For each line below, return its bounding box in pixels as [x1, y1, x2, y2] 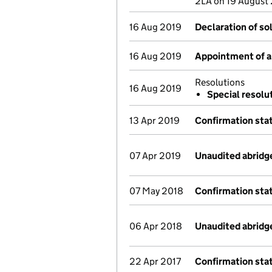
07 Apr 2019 [129, 150, 181, 161]
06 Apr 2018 [129, 220, 182, 232]
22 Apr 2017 [129, 256, 181, 267]
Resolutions [195, 76, 245, 88]
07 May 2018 [129, 185, 183, 197]
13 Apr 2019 [129, 115, 180, 126]
